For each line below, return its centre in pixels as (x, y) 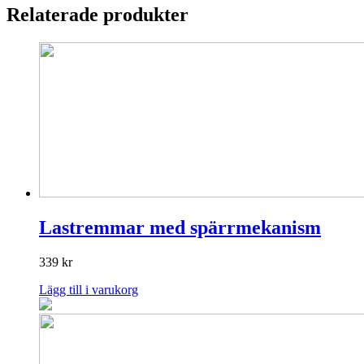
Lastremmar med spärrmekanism (180, 228)
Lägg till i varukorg (89, 289)
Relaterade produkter (97, 15)
